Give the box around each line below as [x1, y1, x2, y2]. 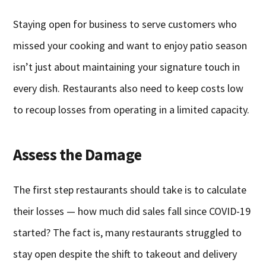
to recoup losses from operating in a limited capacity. [13, 103, 250, 117]
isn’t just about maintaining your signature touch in [13, 60, 240, 74]
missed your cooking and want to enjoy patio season [13, 39, 248, 53]
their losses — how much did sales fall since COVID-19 [13, 204, 251, 218]
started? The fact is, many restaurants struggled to [13, 226, 242, 240]
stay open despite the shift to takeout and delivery [13, 247, 237, 261]
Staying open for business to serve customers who [13, 17, 237, 31]
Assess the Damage [13, 144, 142, 165]
